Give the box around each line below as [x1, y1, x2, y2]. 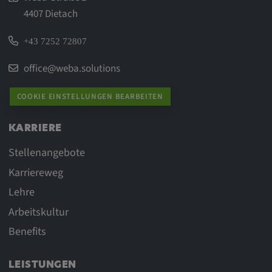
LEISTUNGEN [8, 260, 76, 270]
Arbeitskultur [8, 204, 69, 220]
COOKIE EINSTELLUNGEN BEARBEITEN [16, 90, 163, 102]
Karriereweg [8, 165, 63, 180]
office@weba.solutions [23, 60, 120, 76]
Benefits [8, 224, 46, 240]
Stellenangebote [8, 145, 85, 161]
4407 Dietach [23, 5, 78, 21]
